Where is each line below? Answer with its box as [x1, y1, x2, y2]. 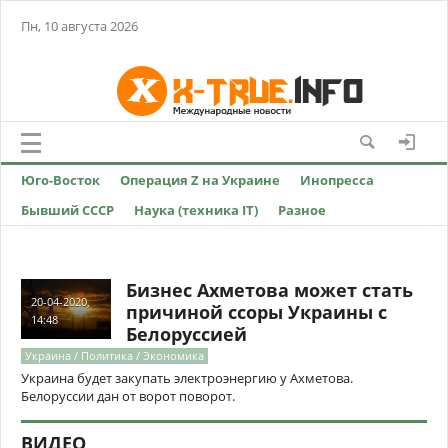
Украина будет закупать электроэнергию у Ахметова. [21, 369, 353, 387]
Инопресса [300, 171, 374, 189]
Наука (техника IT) [134, 201, 258, 219]
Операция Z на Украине [120, 171, 280, 189]
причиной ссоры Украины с [126, 300, 387, 324]
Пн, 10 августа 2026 [21, 17, 138, 35]
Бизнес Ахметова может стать [126, 278, 413, 302]
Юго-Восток [21, 171, 100, 189]
